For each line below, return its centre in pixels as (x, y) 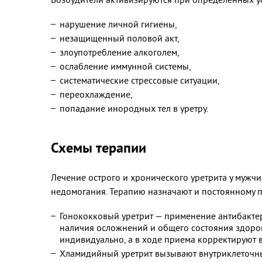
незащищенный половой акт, (120, 38)
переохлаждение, (96, 94)
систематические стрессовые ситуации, (140, 80)
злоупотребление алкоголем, (120, 52)
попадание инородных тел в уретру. (134, 108)
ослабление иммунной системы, (125, 66)
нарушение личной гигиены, (118, 24)
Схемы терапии (99, 148)
